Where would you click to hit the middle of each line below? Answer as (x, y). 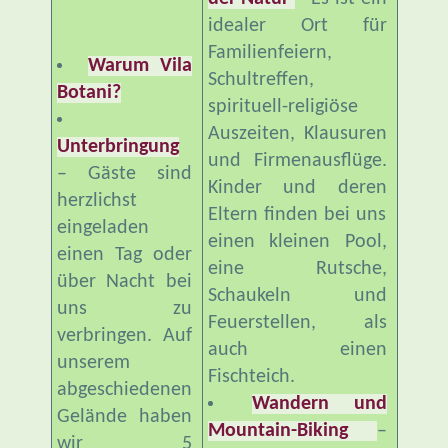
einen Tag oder (124, 254)
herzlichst (96, 200)
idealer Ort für (297, 25)
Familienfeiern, (269, 52)
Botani (84, 92)
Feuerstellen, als (297, 322)
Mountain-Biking (292, 430)
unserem (93, 362)
